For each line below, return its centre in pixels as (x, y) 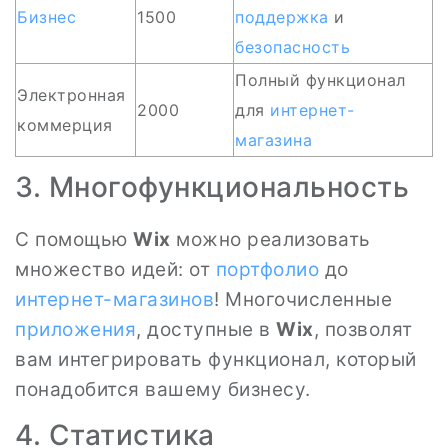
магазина (273, 140)
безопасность (292, 47)
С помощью (74, 239)
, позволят (363, 329)
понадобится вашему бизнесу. (163, 389)
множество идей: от (115, 269)
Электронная (71, 95)
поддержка (282, 17)
